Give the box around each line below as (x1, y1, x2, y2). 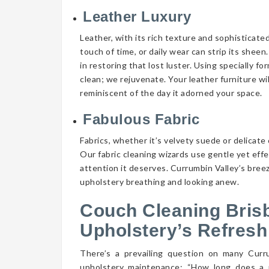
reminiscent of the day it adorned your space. (80, 88, 262, 98)
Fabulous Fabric (83, 111, 200, 127)
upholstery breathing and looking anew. (80, 177, 239, 187)
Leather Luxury (83, 8, 196, 25)
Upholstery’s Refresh (80, 220, 267, 240)
